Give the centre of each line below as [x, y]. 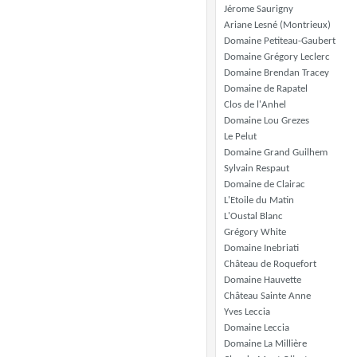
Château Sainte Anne [267, 296]
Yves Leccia [247, 312]
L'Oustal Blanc [253, 216]
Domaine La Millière [265, 344]
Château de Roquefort [270, 264]
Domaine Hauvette [263, 280]
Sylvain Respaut [257, 169]
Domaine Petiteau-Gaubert [280, 41]
